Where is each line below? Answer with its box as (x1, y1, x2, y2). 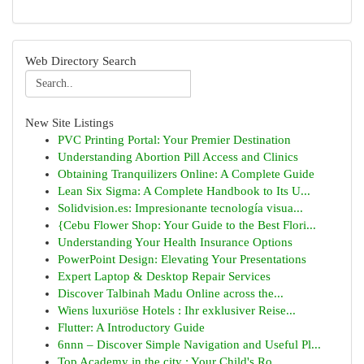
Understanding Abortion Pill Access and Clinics (58, 150, 298, 163)
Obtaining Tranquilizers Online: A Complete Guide (58, 167, 314, 180)
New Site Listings (25, 116, 114, 129)
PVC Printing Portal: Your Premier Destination (58, 133, 291, 146)
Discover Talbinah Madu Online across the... (58, 287, 284, 300)
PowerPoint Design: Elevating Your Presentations (58, 253, 306, 266)
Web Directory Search (25, 54, 136, 67)
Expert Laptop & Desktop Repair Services (58, 270, 271, 283)
